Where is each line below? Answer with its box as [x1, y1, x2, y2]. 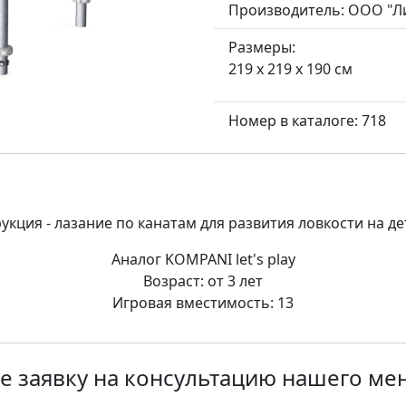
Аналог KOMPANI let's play [111, 248, 295, 269]
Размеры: [228, 36, 295, 57]
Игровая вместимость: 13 [112, 292, 294, 313]
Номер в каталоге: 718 [228, 110, 386, 130]
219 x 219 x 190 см [228, 58, 353, 79]
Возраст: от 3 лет [143, 270, 263, 291]
